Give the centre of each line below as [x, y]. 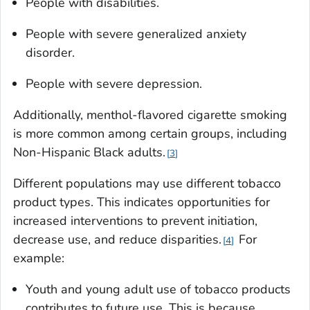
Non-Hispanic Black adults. [89, 152]
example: [39, 258]
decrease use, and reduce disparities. [117, 239]
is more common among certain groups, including [150, 133]
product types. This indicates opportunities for [142, 202]
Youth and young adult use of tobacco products [158, 289]
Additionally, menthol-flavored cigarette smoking [150, 115]
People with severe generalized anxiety [136, 34]
